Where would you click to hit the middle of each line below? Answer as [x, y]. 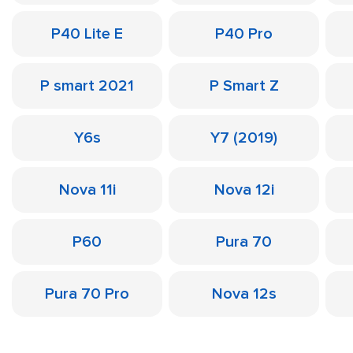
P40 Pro [244, 34]
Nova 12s [244, 294]
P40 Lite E [87, 34]
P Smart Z [244, 86]
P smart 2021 [87, 86]
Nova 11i [87, 190]
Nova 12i [244, 190]
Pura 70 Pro [87, 294]
